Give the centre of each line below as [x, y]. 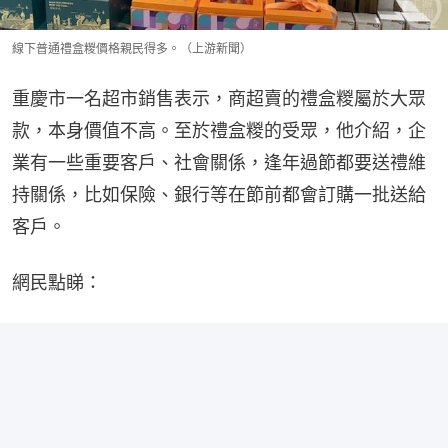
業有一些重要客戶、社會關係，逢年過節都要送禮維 [219, 163]
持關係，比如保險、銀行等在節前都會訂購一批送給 [219, 195]
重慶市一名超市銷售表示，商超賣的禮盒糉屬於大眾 [219, 99]
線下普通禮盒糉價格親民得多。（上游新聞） [132, 49]
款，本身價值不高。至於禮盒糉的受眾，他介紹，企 [219, 131]
